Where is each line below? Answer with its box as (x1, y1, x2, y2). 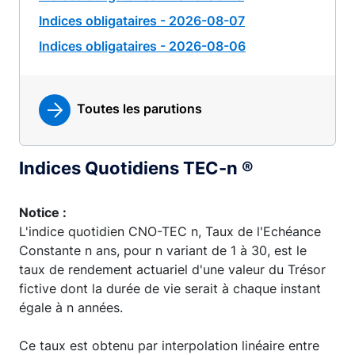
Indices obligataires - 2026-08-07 (39, 13, 245, 29)
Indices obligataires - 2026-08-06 (39, 38, 246, 54)
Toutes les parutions (77, 101, 202, 117)
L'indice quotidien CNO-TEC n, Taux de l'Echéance (19, 223, 321, 239)
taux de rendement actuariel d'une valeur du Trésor (19, 261, 326, 277)
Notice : (19, 204, 67, 220)
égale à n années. (19, 300, 123, 315)
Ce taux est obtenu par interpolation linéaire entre (19, 338, 319, 353)
